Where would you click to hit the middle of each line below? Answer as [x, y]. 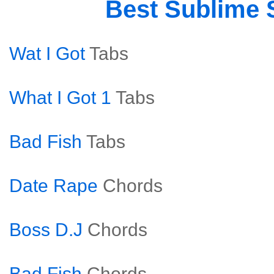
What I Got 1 [60, 98]
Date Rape [54, 186]
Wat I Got [47, 54]
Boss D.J [46, 230]
